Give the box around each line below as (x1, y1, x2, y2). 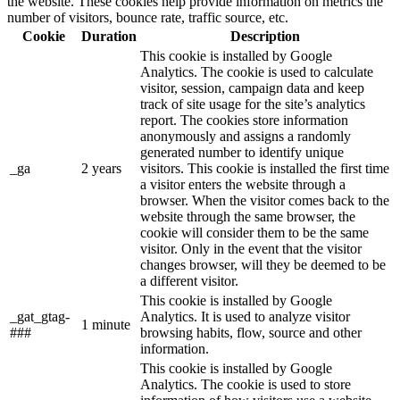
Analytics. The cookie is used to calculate (140, 63, 373, 79)
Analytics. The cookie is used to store (140, 376, 351, 392)
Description (230, 28, 300, 44)
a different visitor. (140, 272, 238, 288)
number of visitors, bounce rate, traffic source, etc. (7, 9, 288, 25)
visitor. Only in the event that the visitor (140, 240, 362, 256)
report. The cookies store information (140, 112, 348, 128)
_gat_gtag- (10, 308, 70, 324)
